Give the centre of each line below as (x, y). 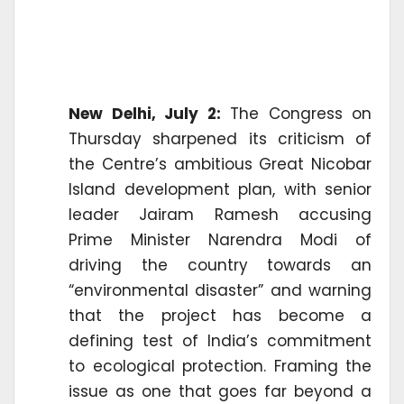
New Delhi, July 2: (145, 113)
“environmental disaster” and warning (220, 290)
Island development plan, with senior (220, 189)
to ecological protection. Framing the (220, 366)
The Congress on (296, 113)
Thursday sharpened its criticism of (220, 138)
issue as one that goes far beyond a (220, 391)
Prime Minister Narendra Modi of (220, 239)
